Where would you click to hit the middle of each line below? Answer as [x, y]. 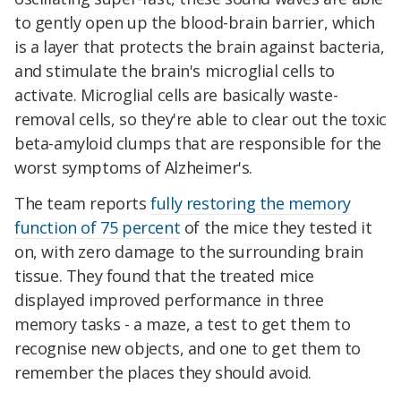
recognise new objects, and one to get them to [188, 348]
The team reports [83, 203]
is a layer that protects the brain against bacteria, [200, 46]
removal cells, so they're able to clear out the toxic [200, 119]
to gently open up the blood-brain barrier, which [195, 22]
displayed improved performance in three [169, 299]
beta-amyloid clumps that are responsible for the [198, 143]
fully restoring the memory [251, 203]
